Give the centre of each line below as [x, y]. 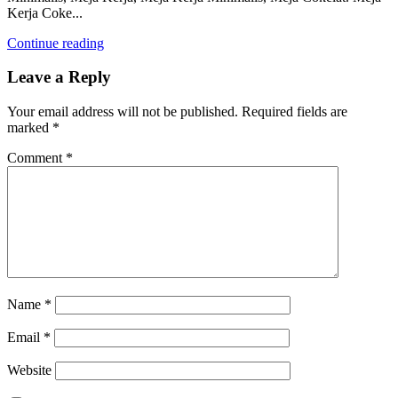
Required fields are [295, 112]
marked [30, 128]
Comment [36, 158]
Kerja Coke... [45, 12]
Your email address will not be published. [123, 112]
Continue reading [56, 43]
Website [29, 370]
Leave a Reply [59, 77]
